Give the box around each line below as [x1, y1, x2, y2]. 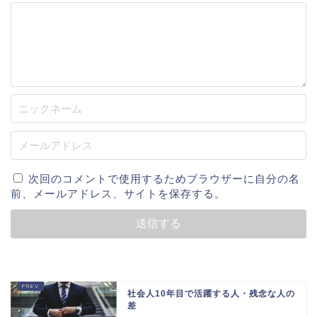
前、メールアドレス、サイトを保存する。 [11, 188, 226, 200]
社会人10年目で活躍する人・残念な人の [127, 289, 295, 299]
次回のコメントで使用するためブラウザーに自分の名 [28, 173, 300, 185]
